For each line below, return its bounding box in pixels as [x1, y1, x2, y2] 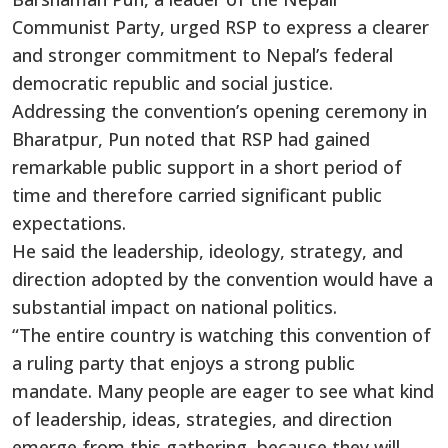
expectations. [12, 210, 126, 235]
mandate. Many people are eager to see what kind [12, 378, 434, 403]
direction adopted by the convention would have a [12, 266, 433, 291]
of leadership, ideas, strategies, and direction [12, 406, 392, 431]
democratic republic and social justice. [12, 70, 333, 95]
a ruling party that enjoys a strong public [12, 350, 355, 375]
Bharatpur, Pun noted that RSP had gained [12, 126, 370, 151]
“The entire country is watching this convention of [12, 322, 431, 347]
